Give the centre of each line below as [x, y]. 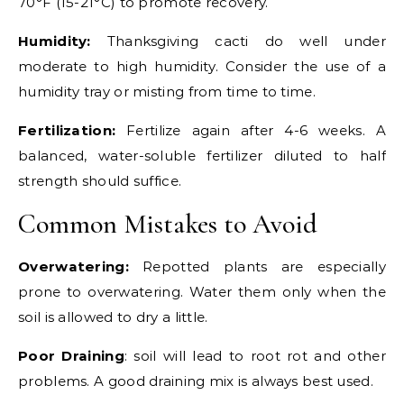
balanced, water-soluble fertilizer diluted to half [202, 156]
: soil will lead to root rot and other [255, 356]
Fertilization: [67, 131]
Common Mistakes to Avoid [168, 225]
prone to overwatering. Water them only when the [202, 292]
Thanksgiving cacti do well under [238, 41]
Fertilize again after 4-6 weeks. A [251, 131]
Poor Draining [71, 356]
